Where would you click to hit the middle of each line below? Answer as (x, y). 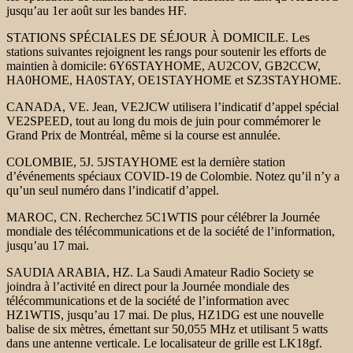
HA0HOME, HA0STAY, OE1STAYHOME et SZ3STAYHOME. (174, 80)
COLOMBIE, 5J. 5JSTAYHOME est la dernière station (146, 162)
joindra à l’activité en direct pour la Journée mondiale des (148, 286)
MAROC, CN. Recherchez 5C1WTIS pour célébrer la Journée (163, 217)
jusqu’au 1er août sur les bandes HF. (98, 10)
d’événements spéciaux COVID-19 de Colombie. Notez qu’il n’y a (173, 176)
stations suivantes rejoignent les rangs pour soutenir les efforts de (166, 51)
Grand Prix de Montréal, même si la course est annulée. (145, 135)
